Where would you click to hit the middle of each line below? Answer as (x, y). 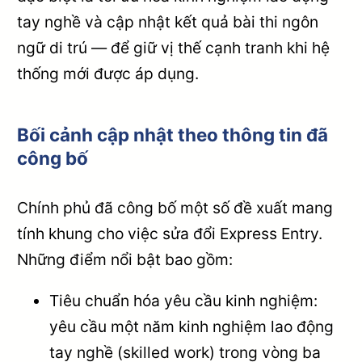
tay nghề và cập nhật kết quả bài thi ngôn (168, 22)
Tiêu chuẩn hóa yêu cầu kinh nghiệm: (184, 301)
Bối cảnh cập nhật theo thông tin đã (173, 135)
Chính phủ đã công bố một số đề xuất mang (175, 208)
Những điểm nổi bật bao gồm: (125, 260)
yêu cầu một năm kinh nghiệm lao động (192, 327)
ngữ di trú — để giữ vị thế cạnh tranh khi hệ (174, 48)
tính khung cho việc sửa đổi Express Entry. (170, 234)
